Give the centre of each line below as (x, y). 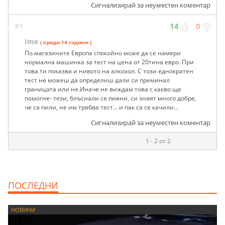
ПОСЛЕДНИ (33, 185)
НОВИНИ (23, 209)
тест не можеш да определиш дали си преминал (97, 80)
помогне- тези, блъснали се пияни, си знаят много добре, (110, 98)
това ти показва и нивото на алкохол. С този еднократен (109, 71)
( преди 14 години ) (66, 42)
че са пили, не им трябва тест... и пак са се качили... (101, 107)
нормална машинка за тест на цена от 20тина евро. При (109, 62)
